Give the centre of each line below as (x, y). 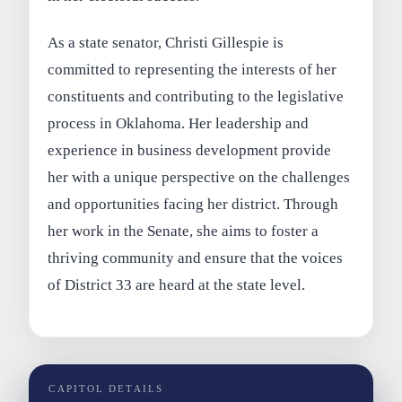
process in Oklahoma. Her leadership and (179, 123)
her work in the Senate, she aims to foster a (184, 231)
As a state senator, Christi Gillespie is (166, 42)
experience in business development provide (190, 150)
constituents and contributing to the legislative (196, 96)
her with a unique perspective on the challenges (199, 177)
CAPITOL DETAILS (106, 389)
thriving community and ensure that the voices (196, 258)
